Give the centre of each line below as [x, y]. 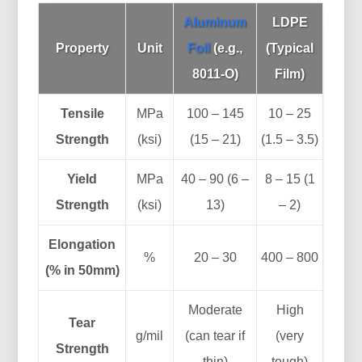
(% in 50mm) [82, 270]
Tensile [82, 113]
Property [82, 48]
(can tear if [215, 335]
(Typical [290, 48]
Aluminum [215, 22]
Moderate [215, 309]
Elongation [82, 244]
